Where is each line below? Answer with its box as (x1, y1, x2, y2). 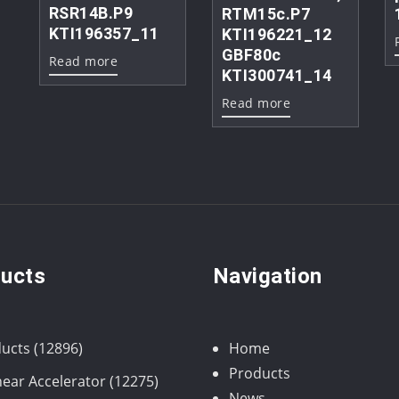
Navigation (213, 263, 322, 289)
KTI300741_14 (221, 66, 332, 85)
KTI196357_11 (49, 23, 159, 43)
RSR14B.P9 (49, 3, 134, 22)
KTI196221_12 (221, 25, 332, 45)
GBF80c (221, 45, 281, 65)
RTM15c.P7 (221, 4, 311, 24)
